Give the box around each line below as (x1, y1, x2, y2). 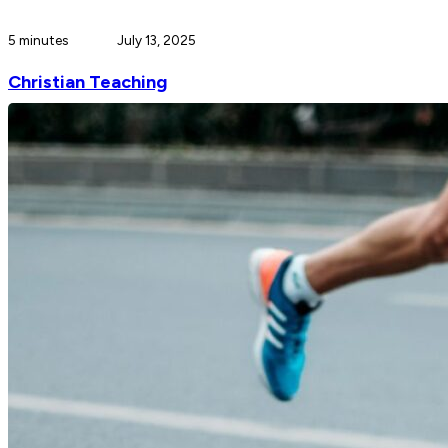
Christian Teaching (8, 70, 167, 93)
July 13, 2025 (117, 31, 196, 48)
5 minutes (8, 31, 68, 48)
